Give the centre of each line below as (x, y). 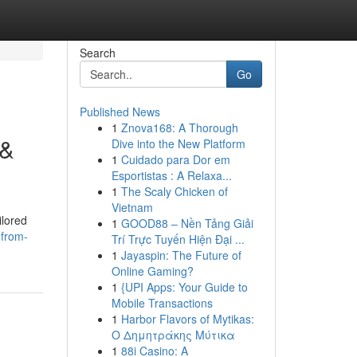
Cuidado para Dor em (175, 159)
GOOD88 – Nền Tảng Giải (187, 223)
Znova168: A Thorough (179, 127)
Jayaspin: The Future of (181, 255)
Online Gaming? (152, 271)
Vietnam (132, 207)
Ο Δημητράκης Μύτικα (173, 335)
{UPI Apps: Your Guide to (184, 287)
